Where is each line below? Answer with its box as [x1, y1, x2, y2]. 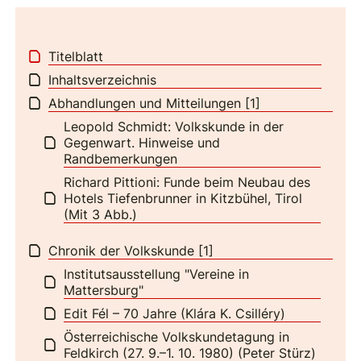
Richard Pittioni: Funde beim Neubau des [64, 173, 311, 190]
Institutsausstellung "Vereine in [64, 265, 250, 282]
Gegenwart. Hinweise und [64, 134, 221, 151]
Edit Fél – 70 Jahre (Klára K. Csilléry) [64, 305, 286, 322]
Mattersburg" [64, 281, 144, 298]
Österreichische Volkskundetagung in [64, 328, 290, 345]
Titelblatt [48, 48, 104, 64]
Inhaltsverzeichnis [48, 71, 157, 88]
